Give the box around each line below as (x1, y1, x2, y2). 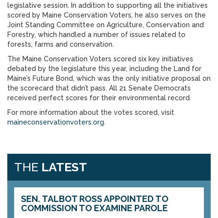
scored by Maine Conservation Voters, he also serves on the (7, 11, 206, 19)
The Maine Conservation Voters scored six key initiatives (7, 55, 193, 63)
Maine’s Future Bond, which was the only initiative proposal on (7, 74, 211, 82)
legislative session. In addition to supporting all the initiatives (7, 1, 208, 9)
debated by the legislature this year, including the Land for (7, 65, 201, 73)
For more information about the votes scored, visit (7, 109, 174, 116)
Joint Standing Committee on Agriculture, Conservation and (7, 21, 204, 29)
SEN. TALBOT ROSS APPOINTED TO (21, 194, 168, 204)
